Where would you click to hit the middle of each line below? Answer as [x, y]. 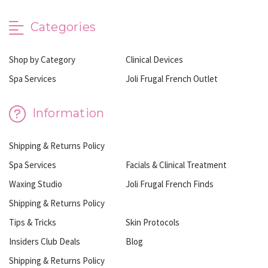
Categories [61, 27]
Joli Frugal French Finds [170, 184]
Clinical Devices [155, 60]
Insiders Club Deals [45, 241]
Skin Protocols [153, 222]
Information [67, 113]
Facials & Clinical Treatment [176, 165]
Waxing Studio [36, 184]
